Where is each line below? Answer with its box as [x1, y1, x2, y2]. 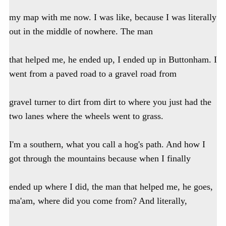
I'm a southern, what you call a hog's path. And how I [9, 139, 205, 150]
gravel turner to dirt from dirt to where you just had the [9, 97, 211, 107]
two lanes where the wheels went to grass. [9, 111, 163, 122]
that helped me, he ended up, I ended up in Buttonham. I [9, 54, 217, 65]
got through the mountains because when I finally [9, 153, 191, 164]
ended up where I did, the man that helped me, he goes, [9, 182, 213, 192]
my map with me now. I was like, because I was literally [9, 12, 216, 23]
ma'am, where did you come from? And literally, [9, 196, 187, 206]
